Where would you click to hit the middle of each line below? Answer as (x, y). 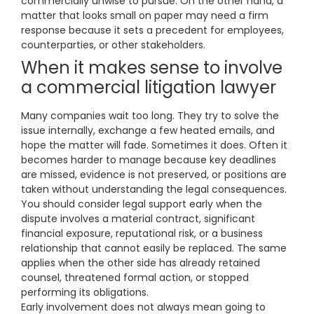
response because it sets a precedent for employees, (152, 30)
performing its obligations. (85, 293)
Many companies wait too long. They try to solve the (150, 116)
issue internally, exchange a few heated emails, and (148, 131)
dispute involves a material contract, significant (138, 219)
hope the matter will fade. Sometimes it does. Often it (154, 145)
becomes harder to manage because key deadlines (149, 160)
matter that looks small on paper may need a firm (145, 16)
